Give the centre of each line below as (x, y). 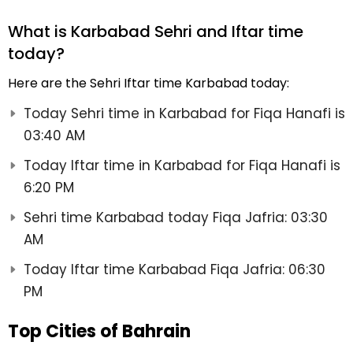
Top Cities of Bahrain (99, 332)
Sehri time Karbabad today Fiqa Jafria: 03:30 (176, 218)
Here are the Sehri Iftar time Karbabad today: (149, 84)
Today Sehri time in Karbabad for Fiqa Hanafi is (184, 114)
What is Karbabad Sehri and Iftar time (156, 32)
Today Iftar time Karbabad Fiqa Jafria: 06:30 (175, 270)
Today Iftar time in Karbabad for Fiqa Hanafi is (182, 166)
